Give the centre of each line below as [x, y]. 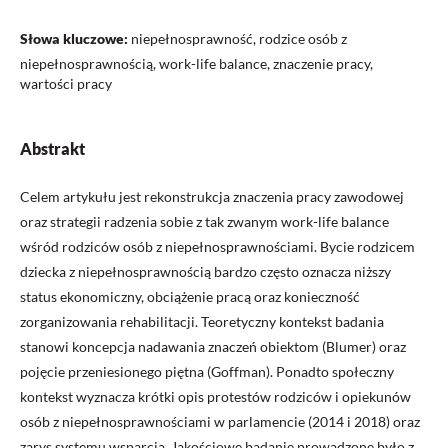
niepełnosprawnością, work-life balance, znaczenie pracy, [196, 64]
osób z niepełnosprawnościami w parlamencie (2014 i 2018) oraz [220, 422]
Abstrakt [52, 149]
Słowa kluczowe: [75, 39]
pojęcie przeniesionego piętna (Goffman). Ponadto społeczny [207, 372]
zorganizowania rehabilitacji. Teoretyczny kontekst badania [202, 322]
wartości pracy [66, 84]
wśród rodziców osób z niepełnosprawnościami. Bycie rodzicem [217, 247]
